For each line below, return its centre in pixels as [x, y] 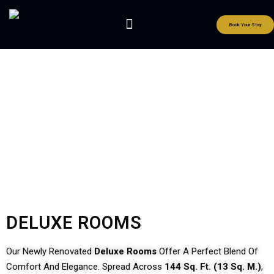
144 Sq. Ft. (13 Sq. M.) [213, 267]
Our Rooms [137, 95]
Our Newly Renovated [50, 251]
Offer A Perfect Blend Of [207, 251]
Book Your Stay [245, 24]
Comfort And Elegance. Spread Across [85, 267]
